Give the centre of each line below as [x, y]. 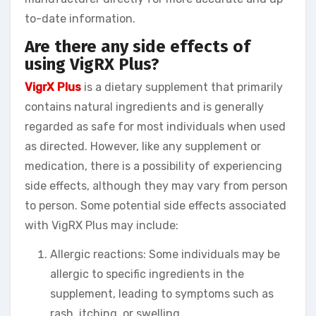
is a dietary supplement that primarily [182, 87]
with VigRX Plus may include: [102, 226]
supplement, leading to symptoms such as [162, 294]
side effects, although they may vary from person [156, 186]
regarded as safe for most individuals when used [155, 127]
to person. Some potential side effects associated [156, 206]
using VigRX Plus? [92, 64]
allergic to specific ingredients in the [147, 274]
